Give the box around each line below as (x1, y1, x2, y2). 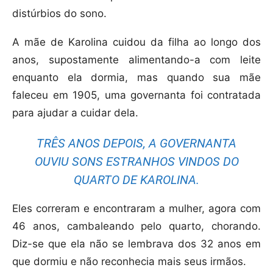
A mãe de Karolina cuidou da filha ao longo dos (12, 36, 261, 49)
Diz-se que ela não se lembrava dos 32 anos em (12, 238, 261, 250)
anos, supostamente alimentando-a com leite (12, 54, 261, 66)
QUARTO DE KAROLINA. (74, 172, 199, 188)
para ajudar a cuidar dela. (12, 107, 138, 119)
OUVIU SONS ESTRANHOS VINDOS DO (34, 154, 239, 169)
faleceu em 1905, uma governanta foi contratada (12, 89, 261, 102)
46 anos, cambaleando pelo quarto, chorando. (12, 220, 261, 233)
